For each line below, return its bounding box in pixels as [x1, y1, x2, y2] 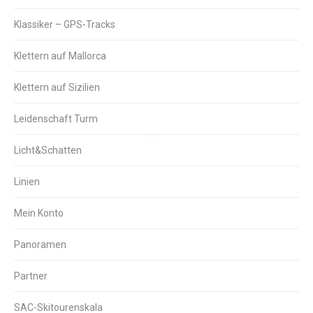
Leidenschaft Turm [14, 113, 98, 124]
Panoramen [14, 239, 66, 250]
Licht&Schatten [14, 145, 82, 156]
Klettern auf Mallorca [14, 50, 106, 61]
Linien [14, 176, 40, 187]
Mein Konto [14, 208, 64, 219]
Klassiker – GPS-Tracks [14, 19, 115, 30]
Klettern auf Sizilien [14, 82, 100, 93]
